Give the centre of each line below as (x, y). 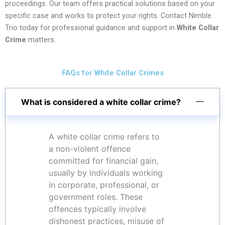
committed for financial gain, (104, 160)
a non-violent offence (90, 148)
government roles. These (96, 197)
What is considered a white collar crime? (101, 102)
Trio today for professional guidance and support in (91, 28)
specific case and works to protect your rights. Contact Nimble (108, 16)
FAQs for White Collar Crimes (113, 73)
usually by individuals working (106, 173)
